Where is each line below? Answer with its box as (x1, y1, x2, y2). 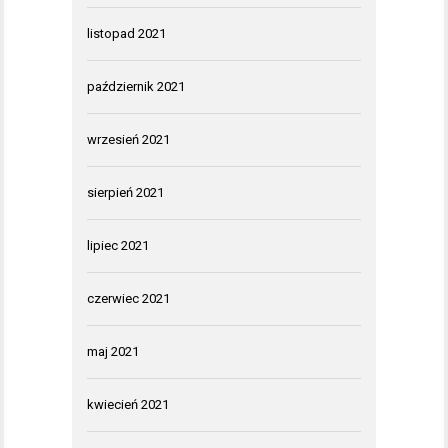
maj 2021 (87, 343, 139, 359)
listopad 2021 (87, 25, 166, 41)
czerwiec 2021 (87, 290, 170, 306)
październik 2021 (87, 78, 185, 94)
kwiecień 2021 (87, 396, 169, 412)
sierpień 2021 (87, 184, 164, 200)
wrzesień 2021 (87, 131, 170, 147)
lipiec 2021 (87, 237, 149, 253)
